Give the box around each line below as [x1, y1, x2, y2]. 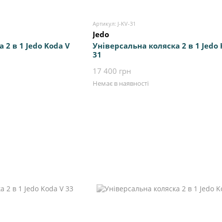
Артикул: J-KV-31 [92, 20, 136, 28]
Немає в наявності [92, 79, 149, 88]
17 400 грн [92, 66, 131, 76]
